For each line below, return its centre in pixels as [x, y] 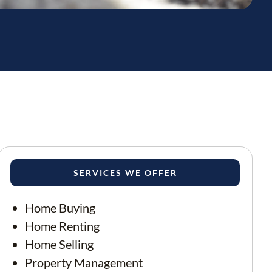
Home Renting [62, 226]
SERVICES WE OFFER [125, 173]
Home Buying [60, 208]
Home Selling [59, 244]
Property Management [84, 262]
